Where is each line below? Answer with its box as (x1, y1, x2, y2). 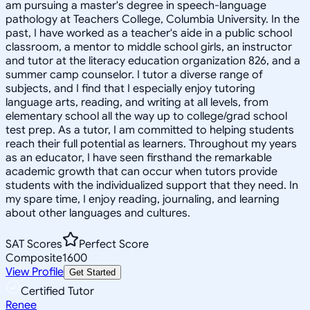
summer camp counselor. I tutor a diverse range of (6, 67, 263, 82)
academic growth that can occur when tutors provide (6, 164, 277, 179)
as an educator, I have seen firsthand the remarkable (6, 150, 272, 165)
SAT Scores (6, 237, 62, 251)
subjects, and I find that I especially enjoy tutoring (6, 81, 255, 95)
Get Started (69, 266, 116, 277)
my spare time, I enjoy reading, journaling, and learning (6, 192, 280, 206)
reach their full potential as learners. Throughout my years (6, 136, 297, 151)
